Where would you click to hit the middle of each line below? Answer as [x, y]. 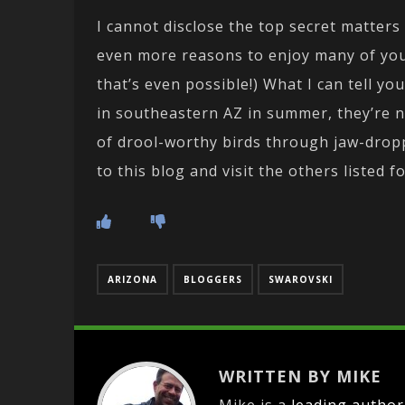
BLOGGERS [213, 280]
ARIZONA [132, 280]
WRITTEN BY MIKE [300, 377]
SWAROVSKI [301, 280]
